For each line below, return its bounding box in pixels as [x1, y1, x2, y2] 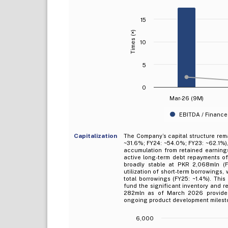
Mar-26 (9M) [169, 95, 204, 101]
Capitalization [73, 132, 117, 139]
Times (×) [129, 29, 136, 54]
